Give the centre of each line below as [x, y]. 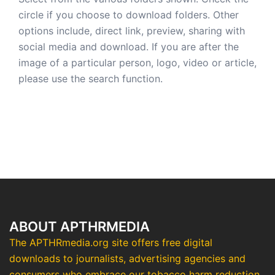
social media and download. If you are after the [129, 47]
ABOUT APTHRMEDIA [79, 227]
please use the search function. [91, 79]
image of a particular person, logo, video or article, [137, 63]
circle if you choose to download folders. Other [129, 15]
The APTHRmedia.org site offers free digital [111, 242]
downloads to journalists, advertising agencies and [127, 258]
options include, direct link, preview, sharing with [132, 31]
